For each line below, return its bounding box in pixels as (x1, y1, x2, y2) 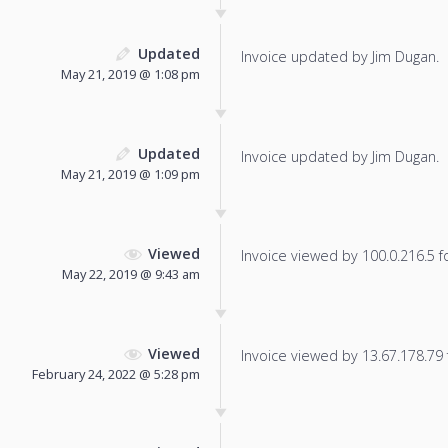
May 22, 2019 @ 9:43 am (62, 264, 200, 283)
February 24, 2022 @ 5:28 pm (32, 364, 200, 383)
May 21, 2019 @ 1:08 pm (61, 65, 200, 84)
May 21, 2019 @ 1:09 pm (61, 165, 200, 184)
